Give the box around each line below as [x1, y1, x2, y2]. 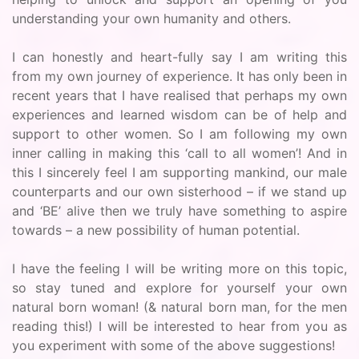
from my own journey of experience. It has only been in [12, 68, 347, 84]
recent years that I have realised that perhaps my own [12, 87, 347, 103]
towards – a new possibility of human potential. [12, 222, 300, 238]
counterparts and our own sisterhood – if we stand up [12, 184, 347, 200]
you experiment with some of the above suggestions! [12, 337, 335, 353]
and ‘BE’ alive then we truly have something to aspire [12, 203, 347, 219]
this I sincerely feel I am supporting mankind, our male [12, 164, 347, 180]
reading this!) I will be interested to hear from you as [12, 318, 347, 334]
